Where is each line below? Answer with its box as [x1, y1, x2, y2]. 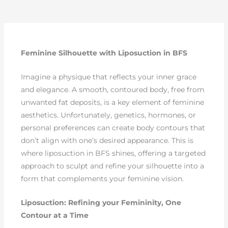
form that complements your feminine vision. [21, 174, 184, 183]
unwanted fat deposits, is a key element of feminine [21, 97, 205, 107]
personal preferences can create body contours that [21, 123, 206, 132]
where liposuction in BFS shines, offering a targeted [21, 148, 206, 158]
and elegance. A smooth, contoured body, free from [21, 84, 205, 94]
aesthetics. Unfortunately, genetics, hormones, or [21, 110, 196, 120]
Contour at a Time [21, 211, 89, 220]
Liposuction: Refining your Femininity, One [21, 198, 182, 208]
